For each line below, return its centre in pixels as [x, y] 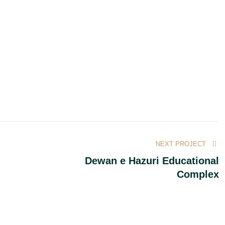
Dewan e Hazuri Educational [152, 161]
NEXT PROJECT [181, 144]
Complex [198, 174]
